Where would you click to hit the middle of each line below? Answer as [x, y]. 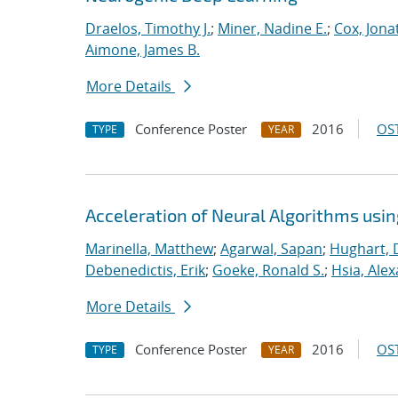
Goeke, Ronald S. [268, 270]
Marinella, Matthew [149, 249]
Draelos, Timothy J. [148, 28]
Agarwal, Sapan [271, 249]
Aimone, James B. [143, 50]
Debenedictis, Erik [145, 270]
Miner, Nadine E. [272, 28]
